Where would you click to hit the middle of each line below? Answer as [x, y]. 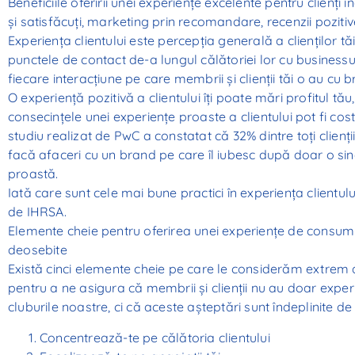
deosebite [38, 250]
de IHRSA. [37, 212]
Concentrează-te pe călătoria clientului [155, 337]
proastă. [33, 174]
